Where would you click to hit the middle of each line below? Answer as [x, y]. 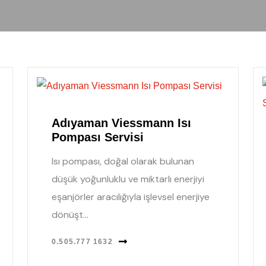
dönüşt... [70, 214]
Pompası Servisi [98, 137]
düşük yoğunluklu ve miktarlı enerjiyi [128, 179]
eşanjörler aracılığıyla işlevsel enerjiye [131, 197]
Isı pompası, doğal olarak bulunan [123, 161]
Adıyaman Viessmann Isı [121, 123]
